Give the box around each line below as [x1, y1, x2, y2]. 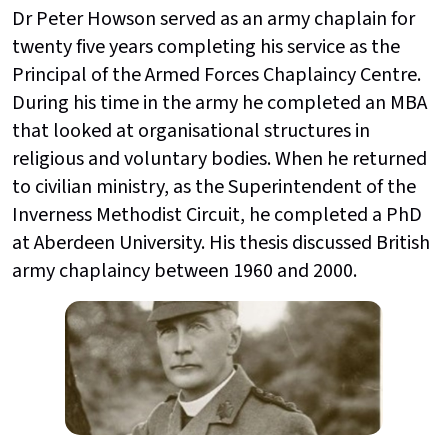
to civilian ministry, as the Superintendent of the [12, 173, 416, 202]
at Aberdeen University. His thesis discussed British [12, 229, 430, 258]
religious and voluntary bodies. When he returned [12, 145, 427, 174]
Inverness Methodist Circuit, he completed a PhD [12, 201, 422, 230]
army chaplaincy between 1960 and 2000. [12, 257, 357, 286]
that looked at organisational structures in [12, 117, 370, 146]
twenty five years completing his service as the [12, 33, 400, 62]
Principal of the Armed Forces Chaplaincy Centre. [12, 61, 421, 90]
